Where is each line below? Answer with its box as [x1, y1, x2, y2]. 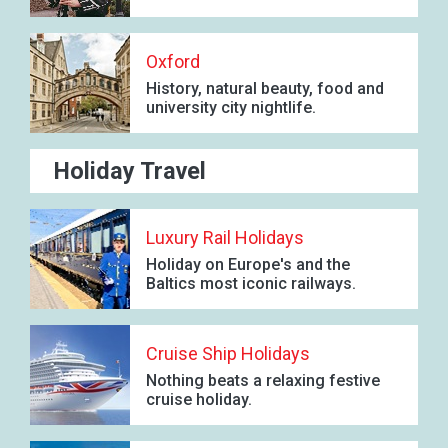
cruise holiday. [146, 390, 252, 410]
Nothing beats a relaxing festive [146, 371, 380, 391]
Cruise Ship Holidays [146, 343, 310, 365]
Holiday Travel [54, 156, 206, 185]
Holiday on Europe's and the [146, 255, 350, 275]
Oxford [146, 51, 200, 73]
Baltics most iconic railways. [146, 274, 356, 294]
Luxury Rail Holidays [146, 227, 304, 249]
